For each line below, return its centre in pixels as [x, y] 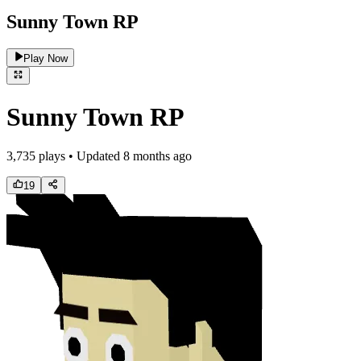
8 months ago [158, 156]
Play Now [46, 58]
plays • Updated [78, 156]
